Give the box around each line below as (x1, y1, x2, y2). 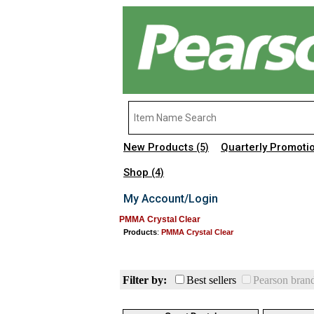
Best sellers (186, 274, 236, 286)
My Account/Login (123, 192, 218, 205)
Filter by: (123, 274, 167, 286)
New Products (123, 141, 196, 153)
